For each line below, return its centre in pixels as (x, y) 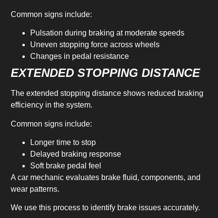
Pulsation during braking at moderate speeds (108, 33)
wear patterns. (35, 189)
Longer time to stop (63, 142)
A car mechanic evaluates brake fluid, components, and (106, 177)
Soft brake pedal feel (66, 165)
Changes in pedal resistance (80, 56)
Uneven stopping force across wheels (95, 45)
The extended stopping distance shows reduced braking (107, 93)
